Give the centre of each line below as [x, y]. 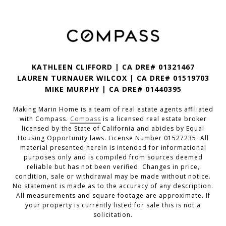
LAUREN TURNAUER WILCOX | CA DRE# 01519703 [113, 78]
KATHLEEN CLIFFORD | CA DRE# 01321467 [113, 67]
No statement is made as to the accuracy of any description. [113, 186]
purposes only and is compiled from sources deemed [113, 157]
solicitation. [113, 215]
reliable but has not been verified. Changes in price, [113, 167]
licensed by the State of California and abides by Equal [113, 129]
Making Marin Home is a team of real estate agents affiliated [113, 109]
